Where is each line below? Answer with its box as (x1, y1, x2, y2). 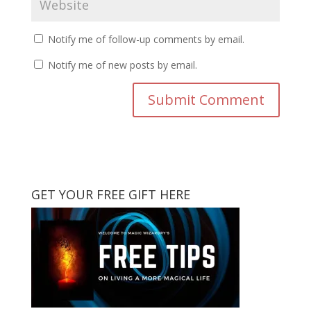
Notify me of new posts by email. (47, 58, 197, 72)
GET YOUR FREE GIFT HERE (31, 185, 190, 203)
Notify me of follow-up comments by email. (47, 32, 244, 46)
